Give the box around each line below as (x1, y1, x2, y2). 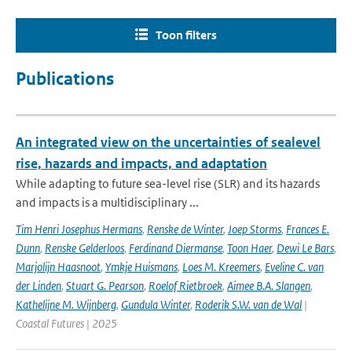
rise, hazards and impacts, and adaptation (16, 155, 267, 172)
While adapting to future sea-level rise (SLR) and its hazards (16, 176, 320, 191)
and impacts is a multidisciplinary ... (16, 195, 199, 210)
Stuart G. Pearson (66, 278, 144, 293)
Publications (16, 68, 114, 90)
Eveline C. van (265, 259, 324, 274)
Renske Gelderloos (45, 240, 124, 255)
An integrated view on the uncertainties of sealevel (16, 134, 321, 151)
